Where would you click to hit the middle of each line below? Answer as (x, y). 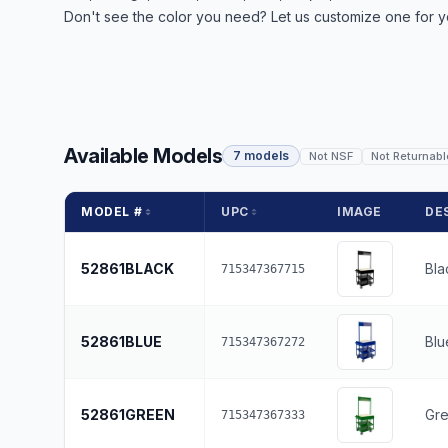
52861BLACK (127, 268)
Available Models (143, 156)
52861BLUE (121, 341)
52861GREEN (128, 414)
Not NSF (331, 155)
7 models (261, 155)
